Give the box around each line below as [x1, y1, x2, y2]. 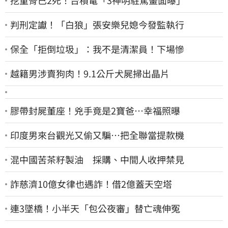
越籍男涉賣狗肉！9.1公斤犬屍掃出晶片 [10, 67, 169, 80]
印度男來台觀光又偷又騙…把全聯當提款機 [10, 128, 184, 142]
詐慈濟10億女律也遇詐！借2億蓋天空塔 [10, 177, 172, 191]
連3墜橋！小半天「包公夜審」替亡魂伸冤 [10, 202, 180, 215]
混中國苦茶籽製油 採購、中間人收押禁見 [10, 153, 184, 166]
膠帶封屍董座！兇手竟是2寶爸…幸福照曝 [10, 104, 180, 118]
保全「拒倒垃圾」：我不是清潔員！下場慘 [10, 42, 184, 56]
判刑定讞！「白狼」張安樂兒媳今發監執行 [10, 18, 184, 32]
